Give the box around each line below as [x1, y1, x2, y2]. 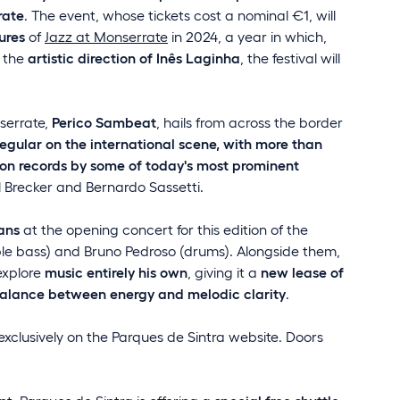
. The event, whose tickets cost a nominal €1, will [24, 6, 336, 23]
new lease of [257, 263, 344, 280]
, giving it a [187, 263, 257, 280]
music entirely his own [45, 263, 187, 280]
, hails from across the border [156, 113, 343, 130]
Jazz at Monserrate [45, 28, 168, 45]
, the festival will [240, 49, 340, 66]
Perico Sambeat [52, 113, 156, 130]
